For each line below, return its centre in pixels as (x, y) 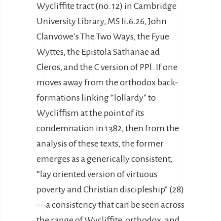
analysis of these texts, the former (100, 144)
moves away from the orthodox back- (107, 82)
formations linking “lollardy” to (96, 98)
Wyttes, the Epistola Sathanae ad (98, 52)
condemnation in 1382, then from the (108, 128)
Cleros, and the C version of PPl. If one (107, 67)
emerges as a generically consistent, (104, 159)
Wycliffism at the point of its (90, 113)
